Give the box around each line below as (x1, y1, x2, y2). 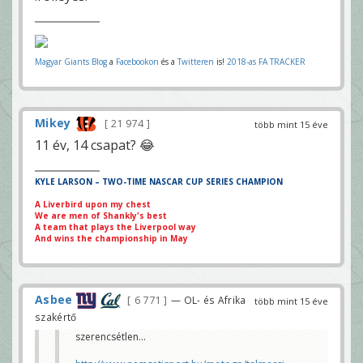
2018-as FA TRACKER (227, 55, 305, 67)
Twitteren (177, 55, 214, 67)
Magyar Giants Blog (35, 55, 107, 67)
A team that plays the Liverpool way (35, 221, 196, 233)
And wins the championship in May (35, 233, 188, 244)
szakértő (35, 310, 77, 324)
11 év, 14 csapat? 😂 (35, 136, 155, 154)
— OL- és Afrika (171, 293, 246, 306)
